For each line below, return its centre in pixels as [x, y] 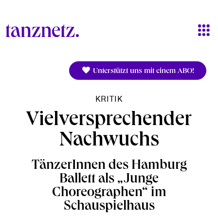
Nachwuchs [109, 141]
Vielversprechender [109, 121]
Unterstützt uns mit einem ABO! [143, 72]
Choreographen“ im [109, 193]
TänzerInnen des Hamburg [109, 166]
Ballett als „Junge [109, 180]
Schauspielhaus [109, 207]
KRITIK [109, 99]
